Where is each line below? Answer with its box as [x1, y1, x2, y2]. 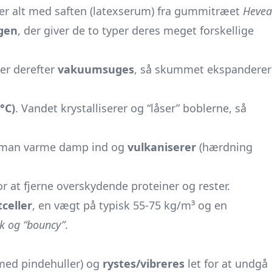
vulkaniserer [127, 140, 196, 154]
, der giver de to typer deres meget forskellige [18, 23, 254, 38]
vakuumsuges [58, 62, 134, 76]
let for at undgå [185, 256, 268, 271]
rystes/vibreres [103, 256, 185, 271]
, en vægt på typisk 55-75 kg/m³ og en [32, 198, 227, 212]
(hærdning [196, 140, 253, 154]
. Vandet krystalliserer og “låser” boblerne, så [15, 101, 246, 115]
